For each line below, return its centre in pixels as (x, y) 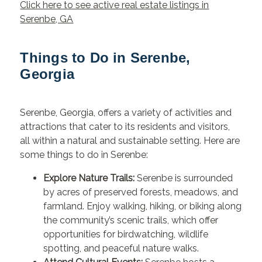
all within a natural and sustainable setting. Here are (130, 141)
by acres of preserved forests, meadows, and (141, 192)
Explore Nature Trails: (89, 178)
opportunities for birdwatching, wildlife (126, 235)
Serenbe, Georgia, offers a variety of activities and (126, 113)
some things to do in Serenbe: (84, 155)
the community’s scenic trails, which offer (131, 220)
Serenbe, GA (47, 19)
